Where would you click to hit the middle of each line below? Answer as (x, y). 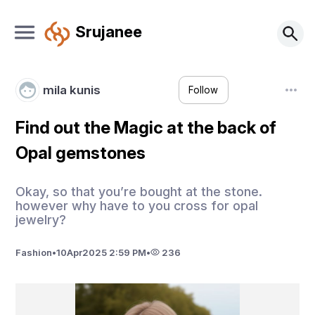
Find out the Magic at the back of (146, 128)
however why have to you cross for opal (137, 205)
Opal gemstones (81, 153)
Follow (204, 90)
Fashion (34, 252)
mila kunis (71, 90)
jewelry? (41, 219)
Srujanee (108, 31)
